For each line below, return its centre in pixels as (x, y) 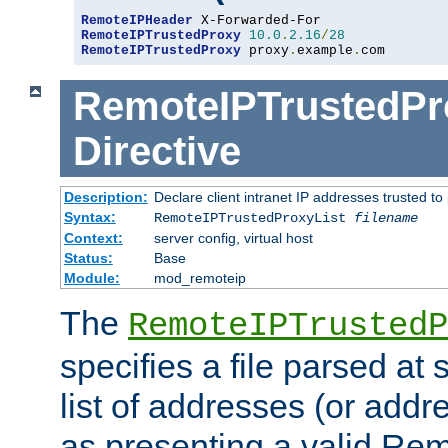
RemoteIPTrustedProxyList (253, 218)
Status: (88, 258)
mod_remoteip (199, 278)
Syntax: (89, 217)
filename (385, 218)
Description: (105, 197)
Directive (156, 150)
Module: (91, 278)
